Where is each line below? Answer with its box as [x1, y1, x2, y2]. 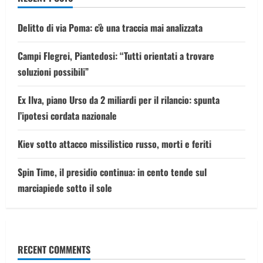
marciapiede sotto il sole [18, 181, 112, 195]
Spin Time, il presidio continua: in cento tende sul [18, 165, 207, 179]
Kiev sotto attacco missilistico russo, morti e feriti [18, 137, 211, 151]
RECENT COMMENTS [18, 242, 90, 257]
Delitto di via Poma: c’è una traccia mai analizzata [18, 21, 203, 35]
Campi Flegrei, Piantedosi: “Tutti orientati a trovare [18, 49, 214, 63]
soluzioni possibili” [18, 65, 89, 79]
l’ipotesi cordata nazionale [18, 109, 117, 123]
